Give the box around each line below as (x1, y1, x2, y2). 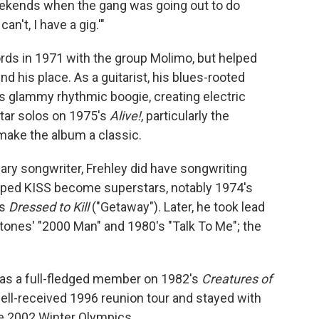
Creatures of (202, 271, 272, 286)
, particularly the (141, 108, 229, 123)
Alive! (110, 108, 141, 123)
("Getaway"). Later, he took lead (89, 199, 265, 214)
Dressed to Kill (9, 199, 89, 214)
